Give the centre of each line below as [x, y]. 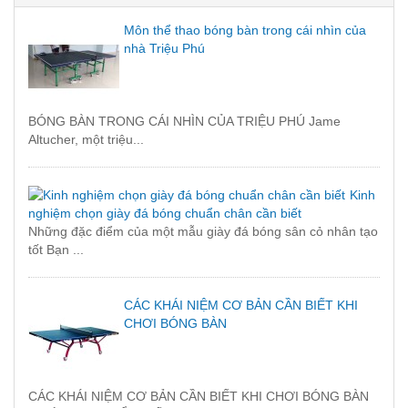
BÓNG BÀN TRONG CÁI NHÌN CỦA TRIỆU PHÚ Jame [184, 122]
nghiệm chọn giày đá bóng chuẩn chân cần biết [165, 214]
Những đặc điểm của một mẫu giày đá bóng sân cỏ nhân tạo [203, 232]
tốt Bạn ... [56, 250]
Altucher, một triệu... [86, 140]
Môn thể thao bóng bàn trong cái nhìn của [245, 31]
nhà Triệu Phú [164, 49]
